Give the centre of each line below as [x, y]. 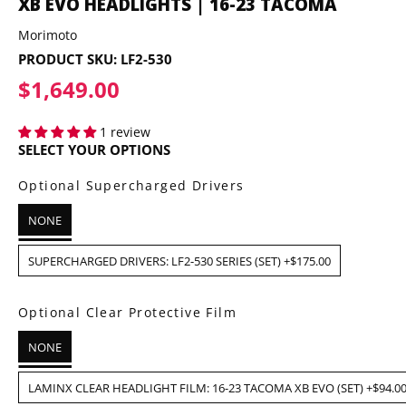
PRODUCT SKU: [69, 58]
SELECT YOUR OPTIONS [94, 150]
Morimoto [48, 34]
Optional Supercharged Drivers [131, 186]
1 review [125, 132]
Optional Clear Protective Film [127, 313]
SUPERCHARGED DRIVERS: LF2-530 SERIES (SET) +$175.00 [179, 261]
